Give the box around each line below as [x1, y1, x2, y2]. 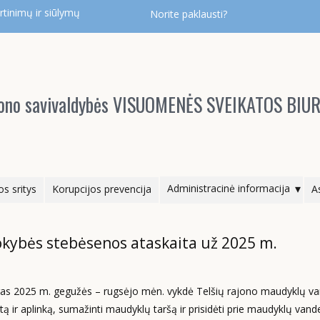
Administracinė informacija [167, 181, 290, 195]
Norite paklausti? [150, 7, 227, 21]
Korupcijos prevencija [52, 182, 151, 196]
